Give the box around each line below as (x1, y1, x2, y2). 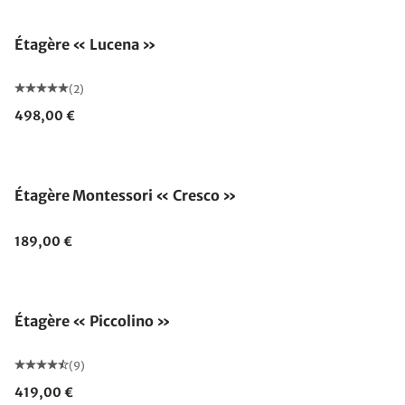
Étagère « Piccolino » (14, 312, 171, 330)
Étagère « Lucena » (14, 35, 156, 53)
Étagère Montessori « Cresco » (14, 186, 237, 204)
